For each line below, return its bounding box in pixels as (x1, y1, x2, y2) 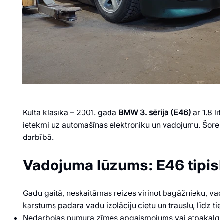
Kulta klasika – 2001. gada (22, 107, 118, 117)
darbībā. (22, 132, 54, 142)
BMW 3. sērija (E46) (118, 107, 191, 117)
